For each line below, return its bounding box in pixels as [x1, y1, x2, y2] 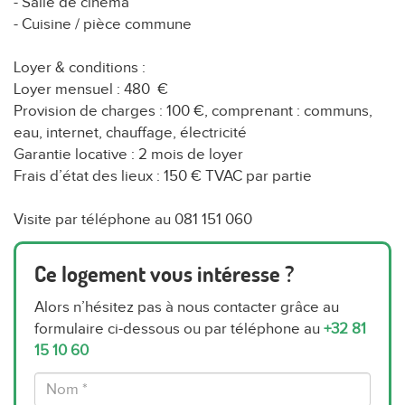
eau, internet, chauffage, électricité [14, 124, 247, 143]
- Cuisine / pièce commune [14, 15, 192, 34]
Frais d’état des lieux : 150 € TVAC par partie [14, 167, 312, 186]
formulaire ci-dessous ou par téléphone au [34, 320, 324, 339]
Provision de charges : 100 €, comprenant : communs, [14, 102, 372, 121]
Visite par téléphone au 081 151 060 [14, 211, 252, 230]
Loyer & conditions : [14, 59, 146, 78]
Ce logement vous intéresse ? [34, 259, 294, 288]
